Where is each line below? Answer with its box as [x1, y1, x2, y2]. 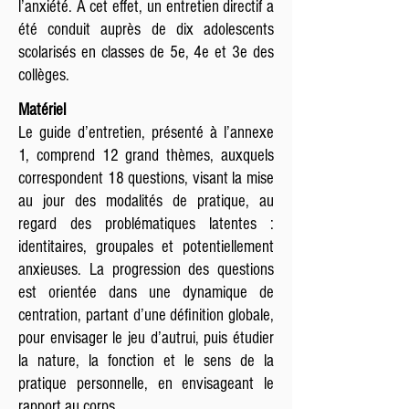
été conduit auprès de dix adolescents [18, 20, 274, 39]
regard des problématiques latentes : [18, 215, 274, 234]
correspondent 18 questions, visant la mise [18, 169, 274, 188]
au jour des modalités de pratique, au [18, 192, 274, 211]
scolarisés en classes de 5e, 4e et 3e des [18, 43, 274, 62]
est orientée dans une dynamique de [18, 283, 274, 302]
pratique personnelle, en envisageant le [18, 374, 274, 393]
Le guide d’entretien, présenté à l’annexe [18, 123, 274, 142]
